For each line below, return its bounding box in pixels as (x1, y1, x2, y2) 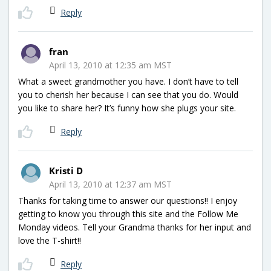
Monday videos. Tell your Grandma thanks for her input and (18, 221, 251, 233)
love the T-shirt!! (18, 234, 81, 246)
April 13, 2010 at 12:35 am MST (49, 59, 172, 71)
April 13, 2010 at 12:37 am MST (49, 178, 172, 190)
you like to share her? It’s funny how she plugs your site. (18, 102, 236, 114)
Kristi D (49, 164, 83, 177)
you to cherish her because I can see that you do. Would (18, 88, 238, 100)
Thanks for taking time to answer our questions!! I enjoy (18, 194, 237, 206)
